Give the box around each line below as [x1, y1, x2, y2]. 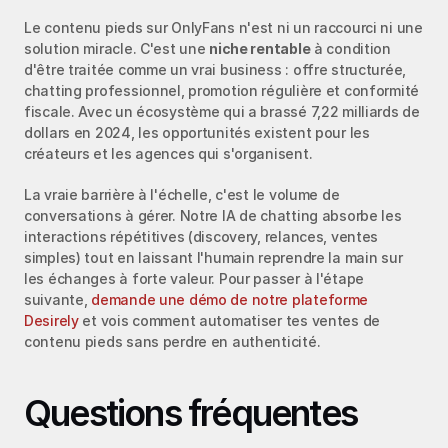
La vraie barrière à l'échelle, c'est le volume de [24, 185, 340, 203]
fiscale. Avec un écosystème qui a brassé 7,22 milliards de [24, 102, 420, 120]
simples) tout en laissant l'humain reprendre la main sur [24, 248, 403, 266]
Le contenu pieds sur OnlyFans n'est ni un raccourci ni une [24, 18, 423, 36]
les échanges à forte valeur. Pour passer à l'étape [24, 269, 365, 287]
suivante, [24, 290, 92, 308]
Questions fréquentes [24, 390, 357, 435]
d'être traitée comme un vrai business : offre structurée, [24, 60, 407, 78]
